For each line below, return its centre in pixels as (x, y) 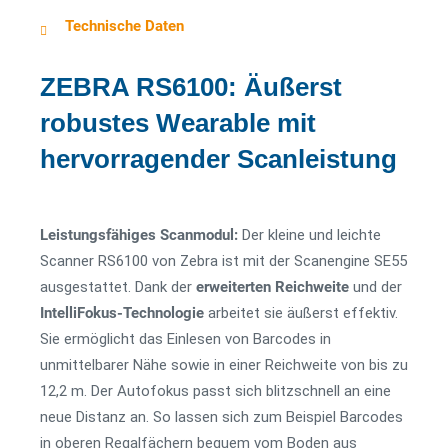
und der (375, 287)
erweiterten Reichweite (272, 287)
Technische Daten (124, 26)
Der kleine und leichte (311, 235)
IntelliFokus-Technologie (122, 313)
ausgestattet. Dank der (118, 287)
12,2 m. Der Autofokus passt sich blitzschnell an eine (215, 391)
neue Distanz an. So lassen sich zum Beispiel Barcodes (221, 417)
